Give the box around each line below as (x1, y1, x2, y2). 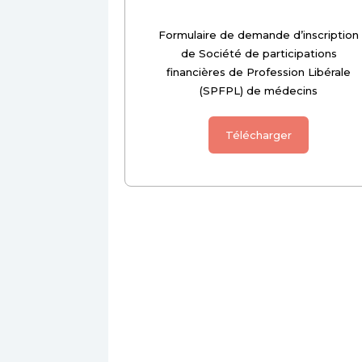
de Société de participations (180, 47, 337, 61)
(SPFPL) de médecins (200, 84, 318, 98)
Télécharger (225, 128, 293, 141)
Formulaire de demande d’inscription (158, 28, 360, 42)
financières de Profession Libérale (166, 65, 351, 79)
